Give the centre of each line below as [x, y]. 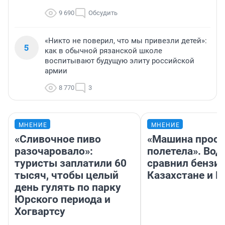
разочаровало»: [54, 151]
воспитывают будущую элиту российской [120, 61]
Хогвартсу [40, 212]
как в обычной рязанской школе [103, 51]
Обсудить [103, 13]
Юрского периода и [63, 200]
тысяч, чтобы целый [67, 176]
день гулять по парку [68, 188]
